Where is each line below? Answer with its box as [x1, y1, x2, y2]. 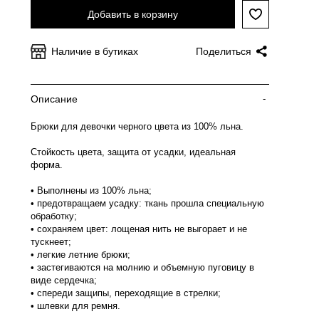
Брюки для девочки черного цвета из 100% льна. [31, 121, 244, 132]
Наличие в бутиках [51, 46, 138, 57]
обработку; [31, 211, 77, 221]
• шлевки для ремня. [31, 300, 120, 311]
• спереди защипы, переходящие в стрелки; [31, 288, 221, 298]
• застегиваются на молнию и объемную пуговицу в [31, 262, 254, 273]
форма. [31, 159, 63, 170]
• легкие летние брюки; [31, 249, 130, 260]
